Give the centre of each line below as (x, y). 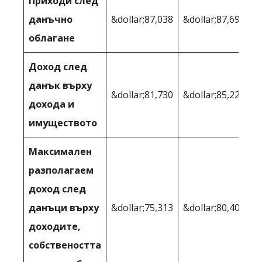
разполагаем (61, 170)
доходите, (55, 226)
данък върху (60, 85)
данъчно (51, 19)
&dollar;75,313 (142, 207)
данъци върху (64, 207)
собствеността (65, 245)
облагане (52, 38)
